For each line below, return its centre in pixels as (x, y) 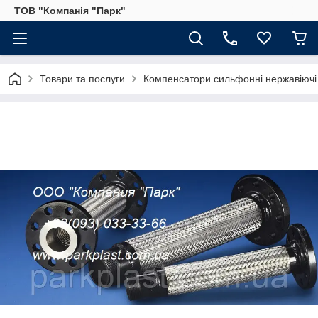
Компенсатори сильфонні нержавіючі (230, 79)
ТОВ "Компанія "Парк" (70, 11)
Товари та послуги (82, 79)
